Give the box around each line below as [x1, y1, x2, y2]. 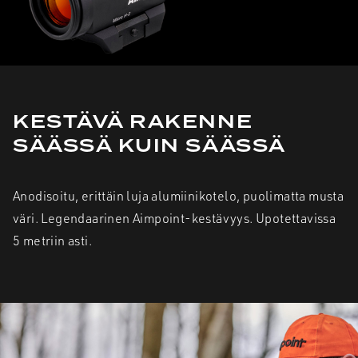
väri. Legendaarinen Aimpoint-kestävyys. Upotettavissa [13, 209, 336, 226]
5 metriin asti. [13, 232, 93, 249]
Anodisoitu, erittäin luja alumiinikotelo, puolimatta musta [13, 187, 344, 204]
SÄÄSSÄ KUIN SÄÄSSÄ [13, 132, 286, 161]
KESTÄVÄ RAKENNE [13, 108, 253, 137]
